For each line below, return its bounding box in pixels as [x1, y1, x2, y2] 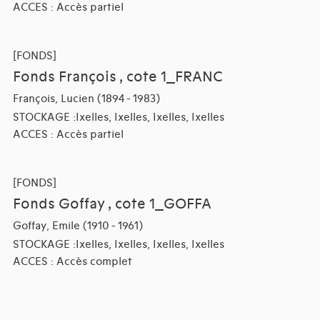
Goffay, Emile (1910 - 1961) [12, 219, 143, 233]
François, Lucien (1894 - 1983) [12, 92, 160, 106]
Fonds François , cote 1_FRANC [12, 69, 223, 86]
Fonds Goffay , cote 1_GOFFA [12, 196, 211, 214]
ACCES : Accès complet [12, 255, 132, 269]
